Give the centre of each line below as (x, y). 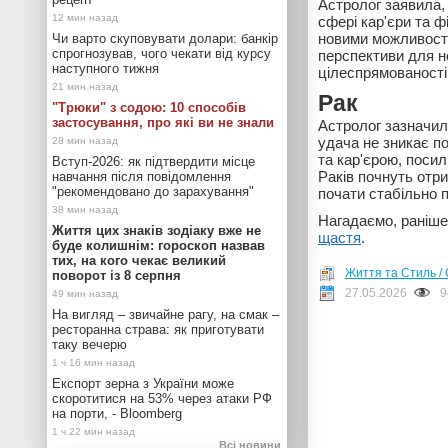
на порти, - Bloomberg (117, 413)
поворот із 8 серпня (116, 275)
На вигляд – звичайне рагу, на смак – (165, 314)
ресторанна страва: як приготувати (158, 329)
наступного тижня (105, 68)
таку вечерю (89, 344)
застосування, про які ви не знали (163, 122)
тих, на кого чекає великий (139, 260)
